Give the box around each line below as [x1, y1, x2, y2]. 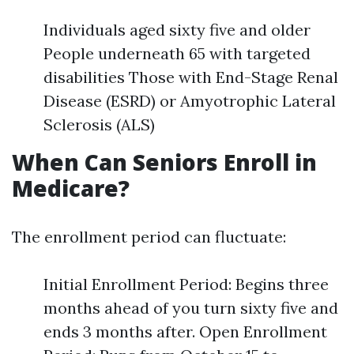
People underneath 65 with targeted [43, 43, 311, 63]
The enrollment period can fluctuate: [12, 227, 286, 247]
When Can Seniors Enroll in [12, 147, 317, 177]
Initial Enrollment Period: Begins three [43, 274, 329, 294]
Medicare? [12, 173, 130, 203]
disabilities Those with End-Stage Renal [43, 67, 338, 87]
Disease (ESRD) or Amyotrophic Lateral [43, 91, 336, 111]
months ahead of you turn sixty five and [43, 298, 338, 318]
